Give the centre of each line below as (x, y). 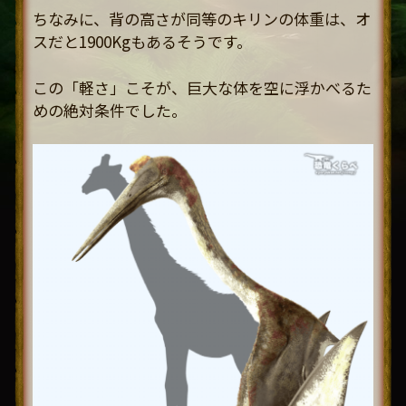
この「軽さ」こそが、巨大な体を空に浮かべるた (202, 87)
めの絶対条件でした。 (110, 110)
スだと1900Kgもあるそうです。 (142, 42)
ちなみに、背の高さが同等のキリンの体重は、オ (202, 19)
